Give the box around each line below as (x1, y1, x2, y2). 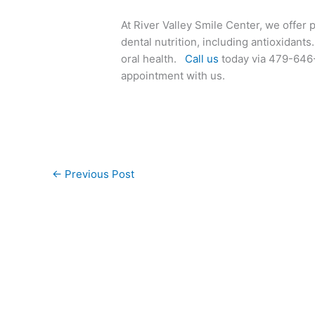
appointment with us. (121, 68, 226, 82)
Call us (185, 51, 219, 65)
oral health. (121, 51, 186, 65)
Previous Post (62, 167, 134, 181)
